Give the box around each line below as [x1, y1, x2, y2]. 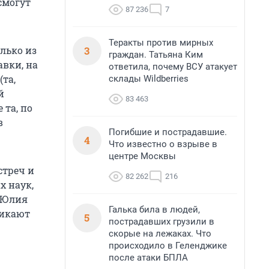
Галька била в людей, [109, 204, 200, 215]
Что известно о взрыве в [109, 139, 217, 150]
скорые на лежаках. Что [109, 228, 211, 239]
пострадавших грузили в [109, 216, 214, 227]
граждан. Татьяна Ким [109, 49, 203, 60]
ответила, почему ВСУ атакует [109, 61, 237, 72]
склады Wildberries [109, 73, 189, 84]
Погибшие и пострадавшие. [109, 127, 227, 138]
